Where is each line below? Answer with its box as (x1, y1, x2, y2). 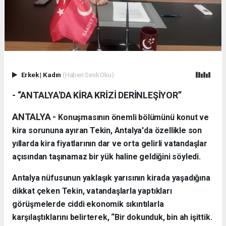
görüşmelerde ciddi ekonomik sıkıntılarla (12, 199, 164, 209)
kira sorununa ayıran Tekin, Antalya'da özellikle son (12, 126, 202, 136)
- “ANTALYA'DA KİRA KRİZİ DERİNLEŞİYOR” (12, 90, 182, 101)
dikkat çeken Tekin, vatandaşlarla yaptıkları (12, 186, 172, 196)
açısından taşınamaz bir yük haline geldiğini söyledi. (12, 152, 201, 162)
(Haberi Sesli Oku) (62, 71, 114, 79)
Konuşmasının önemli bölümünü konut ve (58, 112, 209, 123)
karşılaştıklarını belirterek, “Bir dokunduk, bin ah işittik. (12, 212, 212, 222)
